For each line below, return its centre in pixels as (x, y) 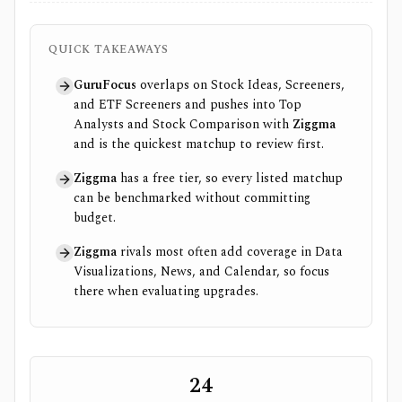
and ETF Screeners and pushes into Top (188, 105)
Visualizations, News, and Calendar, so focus (201, 271)
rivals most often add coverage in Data (230, 252)
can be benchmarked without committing (192, 198)
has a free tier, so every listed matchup (230, 178)
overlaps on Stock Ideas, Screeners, (240, 85)
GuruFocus (105, 85)
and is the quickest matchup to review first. (199, 144)
